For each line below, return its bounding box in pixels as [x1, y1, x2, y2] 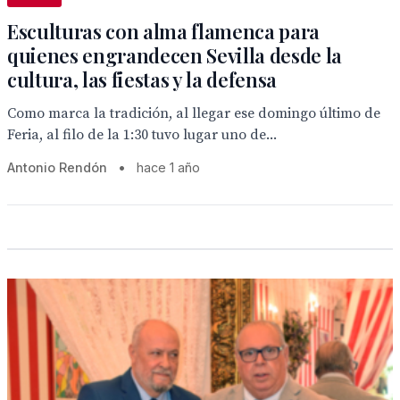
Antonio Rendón [7, 160, 107, 175]
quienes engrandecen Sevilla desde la [7, 42, 343, 69]
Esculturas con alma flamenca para [7, 18, 321, 45]
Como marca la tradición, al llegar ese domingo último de [7, 104, 380, 122]
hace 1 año [137, 160, 200, 175]
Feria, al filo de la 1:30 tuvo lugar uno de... [7, 126, 277, 144]
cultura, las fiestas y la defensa [7, 66, 278, 93]
